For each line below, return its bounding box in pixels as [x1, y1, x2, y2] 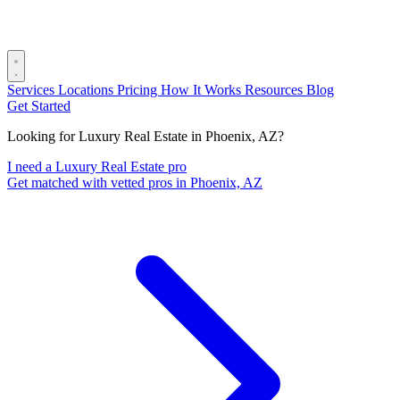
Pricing [117, 82, 161, 97]
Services [7, 82, 58, 97]
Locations [58, 82, 117, 97]
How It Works [161, 82, 245, 97]
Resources [245, 82, 306, 97]
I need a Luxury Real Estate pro [7, 159, 187, 174]
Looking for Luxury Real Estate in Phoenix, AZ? [7, 129, 284, 144]
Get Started [7, 98, 71, 113]
